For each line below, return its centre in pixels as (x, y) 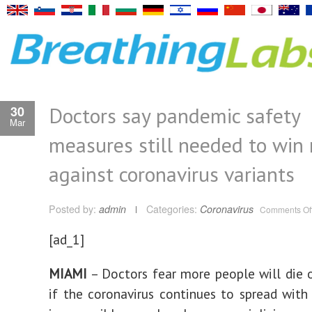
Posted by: (74, 209)
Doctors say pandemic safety (174, 115)
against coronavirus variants (172, 174)
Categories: (172, 209)
